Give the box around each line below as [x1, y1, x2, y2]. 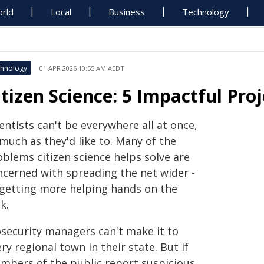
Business [108, 6, 146, 18]
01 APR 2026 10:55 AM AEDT [39, 64, 124, 72]
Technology [182, 6, 230, 18]
